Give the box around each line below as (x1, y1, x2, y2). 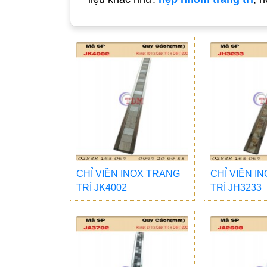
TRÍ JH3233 (210, 182, 262, 193)
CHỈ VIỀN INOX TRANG (76, 168, 180, 179)
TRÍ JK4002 (76, 182, 127, 193)
